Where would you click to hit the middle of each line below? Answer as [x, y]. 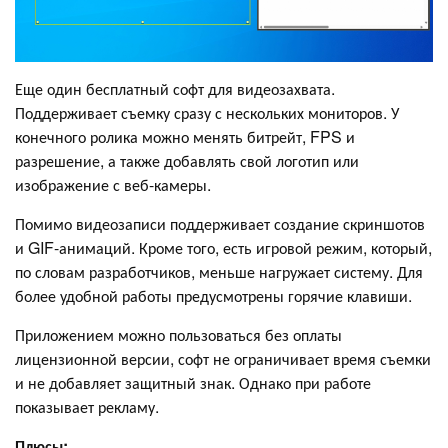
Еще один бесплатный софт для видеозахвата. [175, 89]
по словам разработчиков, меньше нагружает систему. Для [219, 272]
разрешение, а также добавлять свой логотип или [187, 161]
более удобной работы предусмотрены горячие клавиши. [213, 296]
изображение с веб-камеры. [113, 185]
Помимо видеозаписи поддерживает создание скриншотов [220, 224]
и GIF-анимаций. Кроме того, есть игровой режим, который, [223, 248]
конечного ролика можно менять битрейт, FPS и [185, 137]
